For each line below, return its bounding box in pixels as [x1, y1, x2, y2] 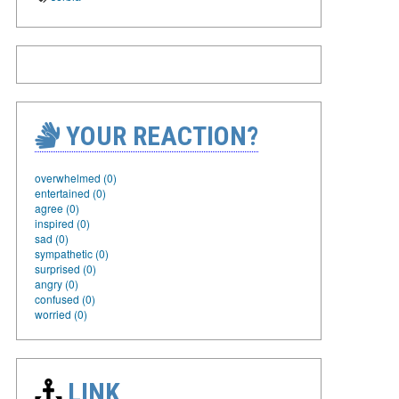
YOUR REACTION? [60, 119, 258, 151]
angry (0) [35, 275, 78, 291]
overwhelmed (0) [35, 169, 117, 185]
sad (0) [35, 230, 69, 246]
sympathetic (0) [35, 245, 109, 261]
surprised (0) [35, 260, 96, 276]
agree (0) [35, 199, 79, 216]
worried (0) [35, 305, 87, 322]
